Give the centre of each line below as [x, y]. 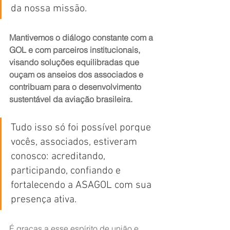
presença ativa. [44, 200]
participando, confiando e [67, 171]
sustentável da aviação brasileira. [71, 99]
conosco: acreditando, [59, 157]
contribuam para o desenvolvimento [76, 87]
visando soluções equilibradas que [75, 62]
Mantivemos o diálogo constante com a [82, 37]
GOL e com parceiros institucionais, [76, 50]
